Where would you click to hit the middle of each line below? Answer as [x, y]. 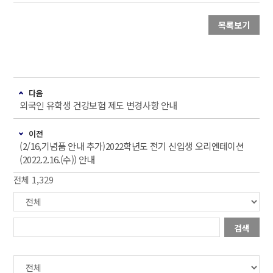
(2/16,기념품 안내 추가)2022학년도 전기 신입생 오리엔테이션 [132, 146]
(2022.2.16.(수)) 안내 [57, 160]
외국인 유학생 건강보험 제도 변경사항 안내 [98, 105]
